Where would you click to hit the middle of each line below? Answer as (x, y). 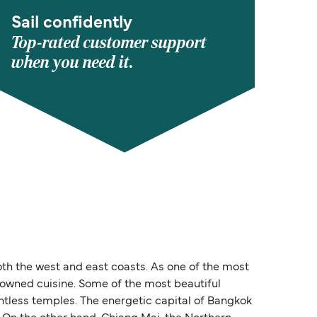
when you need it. (73, 63)
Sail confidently (72, 24)
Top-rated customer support (109, 43)
